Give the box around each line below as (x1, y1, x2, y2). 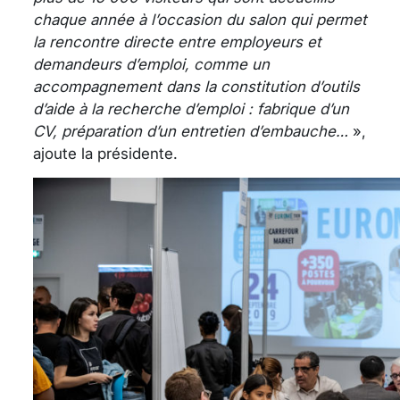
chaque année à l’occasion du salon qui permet (33, 11, 367, 29)
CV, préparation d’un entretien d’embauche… (33, 122, 348, 141)
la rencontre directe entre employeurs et (33, 33, 321, 52)
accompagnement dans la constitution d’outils (33, 78, 360, 96)
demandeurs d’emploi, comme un (33, 55, 270, 74)
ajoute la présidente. (33, 145, 178, 163)
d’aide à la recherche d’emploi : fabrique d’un (33, 100, 349, 119)
